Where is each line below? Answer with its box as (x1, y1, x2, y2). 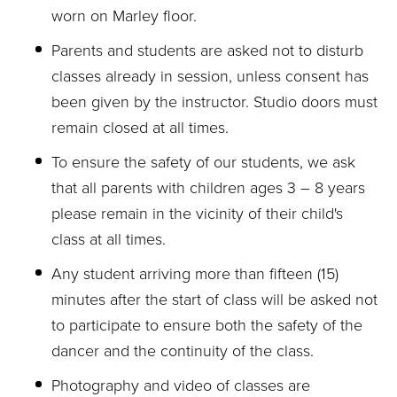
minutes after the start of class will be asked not (51, 290, 378, 309)
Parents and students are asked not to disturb (51, 41, 363, 60)
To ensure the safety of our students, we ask (51, 152, 355, 172)
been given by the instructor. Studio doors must (51, 92, 378, 112)
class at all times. (51, 230, 166, 249)
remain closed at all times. (51, 118, 229, 137)
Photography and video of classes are (51, 376, 310, 395)
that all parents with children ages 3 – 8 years (51, 178, 365, 198)
